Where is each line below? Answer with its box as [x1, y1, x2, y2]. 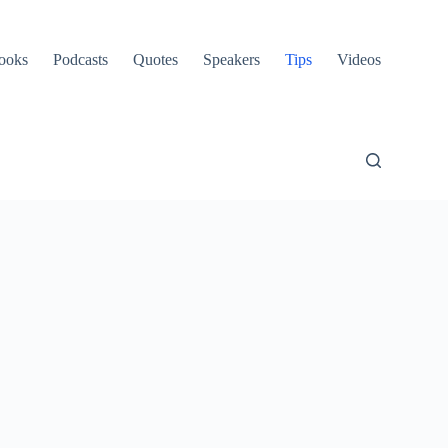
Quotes [132, 51, 178, 68]
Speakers [202, 51, 260, 68]
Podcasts [52, 51, 108, 68]
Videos [336, 51, 381, 68]
